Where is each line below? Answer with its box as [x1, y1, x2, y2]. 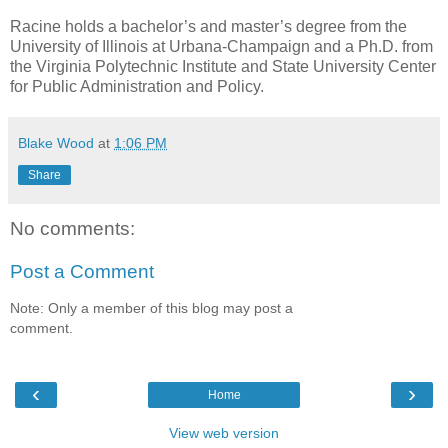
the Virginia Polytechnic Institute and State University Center [10, 57, 436, 75]
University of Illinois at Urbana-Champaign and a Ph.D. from [10, 37, 433, 55]
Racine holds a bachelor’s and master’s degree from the [10, 17, 407, 35]
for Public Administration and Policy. [10, 77, 264, 95]
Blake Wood [18, 134, 94, 151]
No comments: [10, 217, 135, 239]
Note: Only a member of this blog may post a [10, 299, 293, 316]
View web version [169, 425, 279, 442]
